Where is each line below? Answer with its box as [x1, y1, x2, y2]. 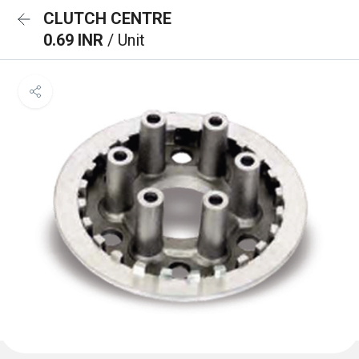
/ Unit [107, 30, 145, 50]
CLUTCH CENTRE [43, 9, 171, 28]
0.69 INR [43, 30, 107, 50]
